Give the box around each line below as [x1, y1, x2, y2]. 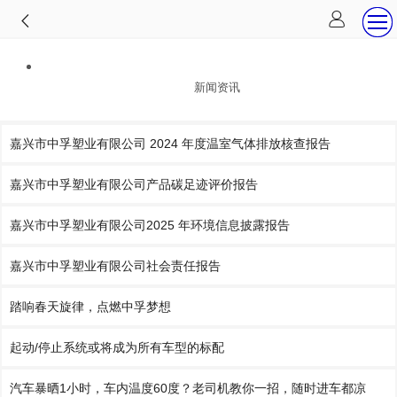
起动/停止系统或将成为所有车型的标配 [10, 340, 224, 354]
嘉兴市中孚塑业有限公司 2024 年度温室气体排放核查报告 [10, 136, 331, 151]
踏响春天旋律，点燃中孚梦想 [10, 300, 171, 314]
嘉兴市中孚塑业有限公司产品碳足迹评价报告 [10, 177, 258, 191]
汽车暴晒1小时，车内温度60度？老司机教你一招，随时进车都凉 [10, 381, 366, 395]
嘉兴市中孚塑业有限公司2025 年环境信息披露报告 [10, 218, 290, 232]
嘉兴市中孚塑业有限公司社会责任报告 [10, 259, 221, 273]
